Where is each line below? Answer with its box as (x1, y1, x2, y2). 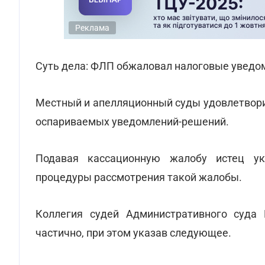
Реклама (75, 23, 109, 33)
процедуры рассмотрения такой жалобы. (35, 171, 242, 183)
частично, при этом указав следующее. (35, 227, 231, 239)
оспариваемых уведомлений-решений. (35, 115, 229, 128)
